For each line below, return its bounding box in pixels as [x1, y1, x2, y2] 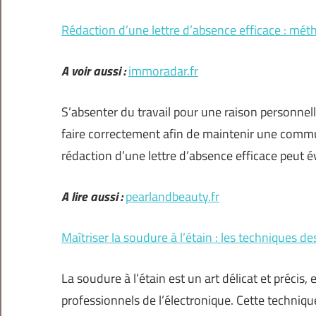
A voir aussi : [61, 61, 126, 81]
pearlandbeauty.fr [126, 187, 219, 207]
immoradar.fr [128, 61, 198, 81]
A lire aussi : [61, 187, 123, 207]
